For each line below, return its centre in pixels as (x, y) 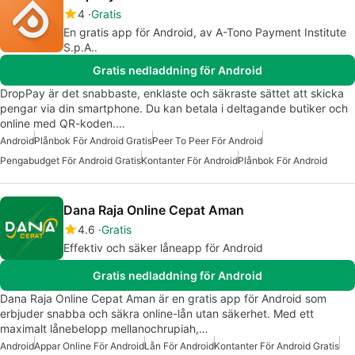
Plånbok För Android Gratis (93, 141)
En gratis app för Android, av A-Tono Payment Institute (205, 32)
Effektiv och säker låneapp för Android (163, 248)
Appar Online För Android (89, 346)
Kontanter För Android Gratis (277, 346)
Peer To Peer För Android (207, 141)
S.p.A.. (80, 48)
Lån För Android (179, 346)
